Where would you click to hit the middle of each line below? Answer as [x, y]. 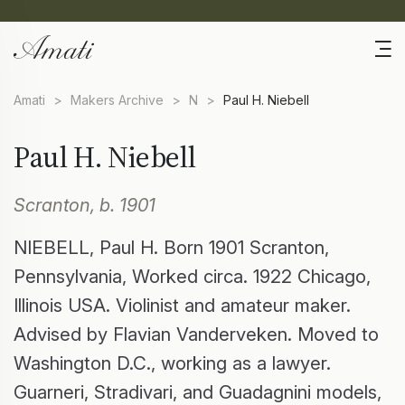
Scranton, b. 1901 [85, 206]
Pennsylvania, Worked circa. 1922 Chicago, [192, 277]
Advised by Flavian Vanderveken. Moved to [196, 334]
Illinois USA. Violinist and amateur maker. [182, 306]
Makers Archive [117, 100]
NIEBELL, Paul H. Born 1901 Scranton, [171, 248]
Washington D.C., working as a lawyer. [172, 363]
